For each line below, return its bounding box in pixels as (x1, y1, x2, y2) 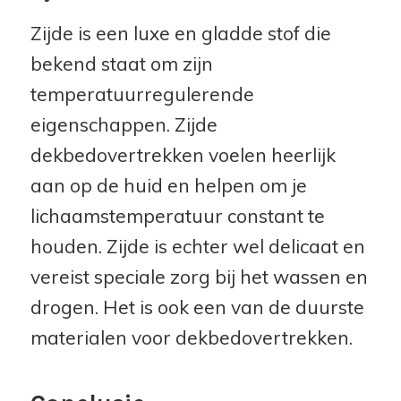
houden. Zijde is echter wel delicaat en (30, 235, 365, 259)
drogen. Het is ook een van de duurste (30, 295, 364, 320)
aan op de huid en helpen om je (30, 174, 307, 198)
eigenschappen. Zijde (30, 113, 218, 137)
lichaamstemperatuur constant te (30, 204, 325, 228)
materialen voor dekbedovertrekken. (30, 326, 353, 350)
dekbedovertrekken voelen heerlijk (30, 143, 336, 167)
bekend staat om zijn (30, 52, 213, 76)
